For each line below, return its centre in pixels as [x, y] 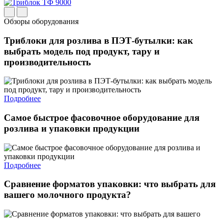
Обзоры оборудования [41, 21]
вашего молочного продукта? [68, 195]
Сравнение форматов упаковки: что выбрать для [110, 184]
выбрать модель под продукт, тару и [82, 51]
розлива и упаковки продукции [72, 128]
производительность [47, 62]
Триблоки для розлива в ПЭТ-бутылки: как [98, 40]
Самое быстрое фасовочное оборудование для [102, 117]
